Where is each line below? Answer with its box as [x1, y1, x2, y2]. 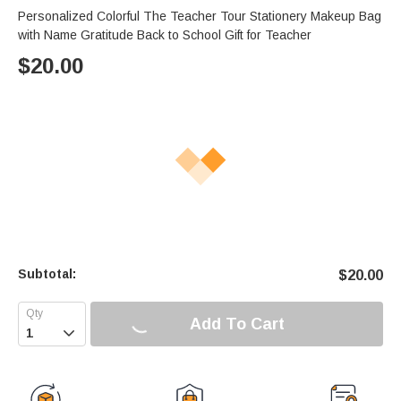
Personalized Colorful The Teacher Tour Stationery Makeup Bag [18, 9, 381, 24]
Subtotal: [18, 267, 76, 282]
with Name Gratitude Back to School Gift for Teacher [18, 28, 311, 43]
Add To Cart [189, 314, 285, 333]
